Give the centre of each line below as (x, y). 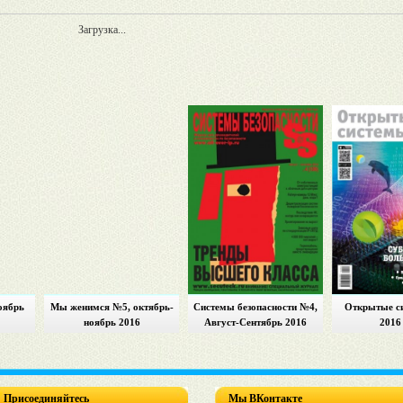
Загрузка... (102, 30)
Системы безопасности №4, (255, 307)
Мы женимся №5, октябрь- (112, 307)
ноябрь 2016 (112, 322)
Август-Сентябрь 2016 (255, 322)
